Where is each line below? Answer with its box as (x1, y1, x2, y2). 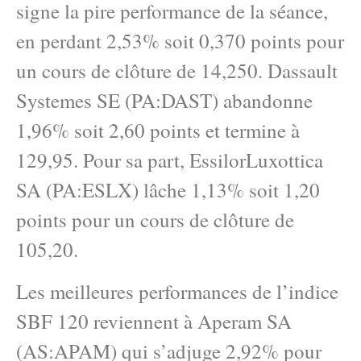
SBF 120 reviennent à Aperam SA (16, 307, 292, 334)
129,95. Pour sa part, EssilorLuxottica (16, 147, 323, 174)
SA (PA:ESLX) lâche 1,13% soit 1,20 (16, 176, 320, 204)
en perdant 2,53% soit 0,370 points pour (16, 27, 344, 55)
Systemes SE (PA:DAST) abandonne (16, 87, 313, 114)
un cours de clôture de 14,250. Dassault (16, 57, 338, 85)
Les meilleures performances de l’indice (16, 277, 338, 305)
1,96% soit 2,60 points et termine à (16, 117, 300, 144)
